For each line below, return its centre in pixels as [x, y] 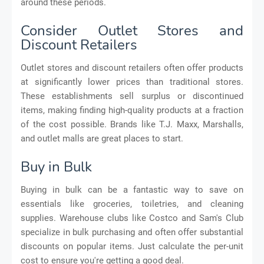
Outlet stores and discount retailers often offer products [132, 67]
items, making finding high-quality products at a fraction [132, 110]
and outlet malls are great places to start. [102, 138]
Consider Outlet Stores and [132, 30]
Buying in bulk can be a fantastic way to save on [132, 189]
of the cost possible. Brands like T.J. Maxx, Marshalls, [132, 124]
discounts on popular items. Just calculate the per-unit [132, 246]
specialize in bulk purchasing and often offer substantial [132, 232]
